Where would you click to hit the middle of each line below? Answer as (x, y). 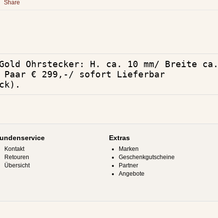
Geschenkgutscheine (147, 157)
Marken (129, 149)
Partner (128, 165)
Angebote (132, 174)
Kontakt (14, 149)
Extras (119, 138)
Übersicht (17, 165)
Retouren (17, 157)
